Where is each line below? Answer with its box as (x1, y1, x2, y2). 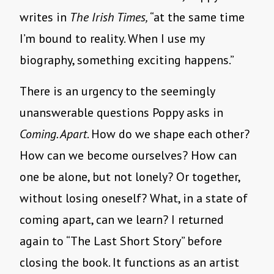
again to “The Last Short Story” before (20, 233, 222, 250)
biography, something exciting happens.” (20, 52, 234, 68)
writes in (20, 9, 70, 26)
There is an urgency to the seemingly (20, 83, 215, 100)
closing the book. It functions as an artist (20, 254, 239, 271)
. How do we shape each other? (87, 126, 250, 143)
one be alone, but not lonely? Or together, (20, 169, 240, 185)
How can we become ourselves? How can (20, 147, 237, 164)
